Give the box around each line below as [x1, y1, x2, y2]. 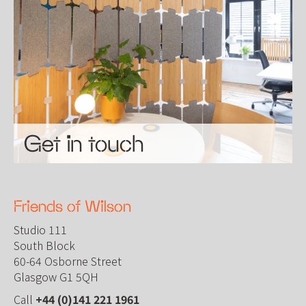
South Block [14, 236, 75, 253]
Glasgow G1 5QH [14, 268, 98, 285]
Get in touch [24, 130, 144, 156]
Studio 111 [14, 221, 67, 238]
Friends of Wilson [14, 197, 131, 215]
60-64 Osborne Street [14, 252, 122, 269]
